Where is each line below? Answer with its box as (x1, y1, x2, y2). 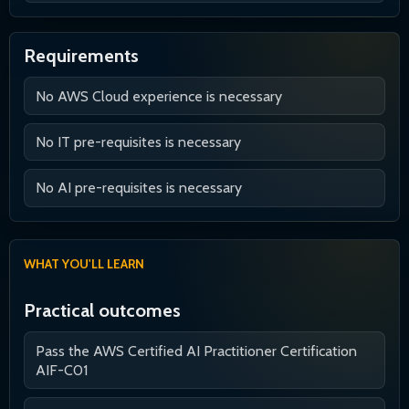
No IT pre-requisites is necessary (35, 133, 241, 152)
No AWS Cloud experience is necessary (35, 87, 282, 105)
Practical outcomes (24, 299, 182, 322)
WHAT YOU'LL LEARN (24, 257, 145, 272)
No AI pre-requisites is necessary (35, 179, 242, 197)
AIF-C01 (35, 361, 88, 379)
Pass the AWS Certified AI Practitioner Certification (35, 341, 357, 360)
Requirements (24, 45, 140, 68)
